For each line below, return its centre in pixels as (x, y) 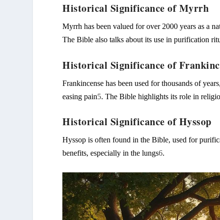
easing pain (80, 96)
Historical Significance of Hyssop (137, 122)
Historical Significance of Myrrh (136, 8)
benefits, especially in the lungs (111, 153)
